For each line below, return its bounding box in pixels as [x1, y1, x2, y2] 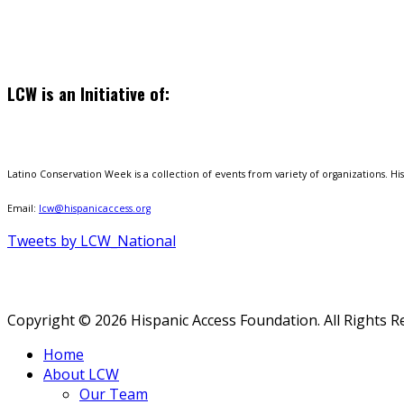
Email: [7, 201, 39, 215]
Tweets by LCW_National [7, 230, 176, 251]
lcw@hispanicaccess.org [39, 201, 151, 215]
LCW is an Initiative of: [7, 81, 170, 106]
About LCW [43, 363, 119, 384]
